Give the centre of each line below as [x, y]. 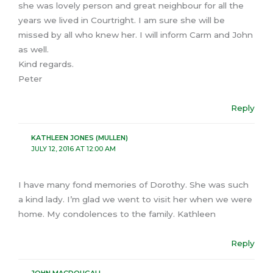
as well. [34, 49]
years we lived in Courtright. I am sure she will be [122, 20]
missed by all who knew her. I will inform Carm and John [136, 34]
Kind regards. [46, 64]
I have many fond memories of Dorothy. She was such [133, 185]
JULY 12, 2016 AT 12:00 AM [73, 148]
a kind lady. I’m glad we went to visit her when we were [135, 200]
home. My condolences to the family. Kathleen [117, 214]
